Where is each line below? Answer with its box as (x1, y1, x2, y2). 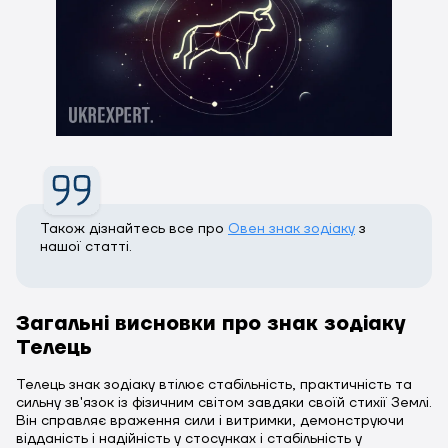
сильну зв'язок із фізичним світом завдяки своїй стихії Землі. (16, 393, 432, 412)
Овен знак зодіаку (228, 219, 355, 238)
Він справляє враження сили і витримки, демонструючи (16, 411, 404, 430)
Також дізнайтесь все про (40, 219, 228, 238)
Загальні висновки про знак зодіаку (16, 310, 406, 337)
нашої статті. (40, 237, 132, 256)
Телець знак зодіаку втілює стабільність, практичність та (16, 375, 412, 394)
